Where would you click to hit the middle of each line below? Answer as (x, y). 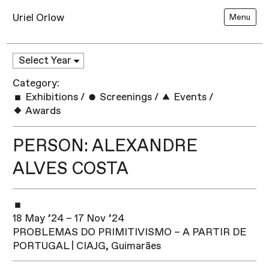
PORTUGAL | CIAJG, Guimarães (87, 246)
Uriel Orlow (39, 17)
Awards (42, 111)
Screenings (125, 97)
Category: (36, 83)
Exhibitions (51, 97)
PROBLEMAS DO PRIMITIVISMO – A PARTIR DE (130, 232)
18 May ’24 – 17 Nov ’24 (69, 218)
